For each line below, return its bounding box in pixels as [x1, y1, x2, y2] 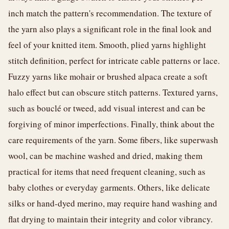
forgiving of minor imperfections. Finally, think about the [8, 118, 215, 130]
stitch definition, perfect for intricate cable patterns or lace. [8, 55, 220, 66]
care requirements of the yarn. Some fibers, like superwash [8, 134, 218, 146]
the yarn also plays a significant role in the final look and [8, 23, 212, 35]
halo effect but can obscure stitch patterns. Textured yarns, [8, 86, 218, 98]
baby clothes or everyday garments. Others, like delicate [8, 181, 210, 193]
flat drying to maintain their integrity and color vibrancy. [8, 213, 213, 225]
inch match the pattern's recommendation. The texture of [8, 7, 212, 19]
